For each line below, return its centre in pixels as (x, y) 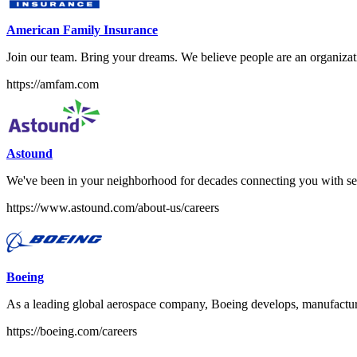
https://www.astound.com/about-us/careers (113, 207)
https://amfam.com (53, 84)
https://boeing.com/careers (72, 331)
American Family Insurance (82, 29)
